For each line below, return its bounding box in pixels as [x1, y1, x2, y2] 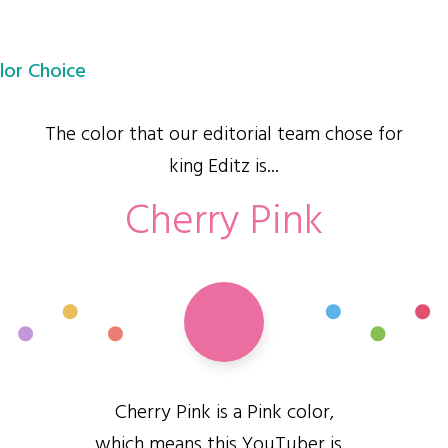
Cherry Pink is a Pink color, [114, 397, 334, 429]
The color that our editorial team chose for [45, 119, 403, 151]
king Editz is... [169, 151, 279, 183]
